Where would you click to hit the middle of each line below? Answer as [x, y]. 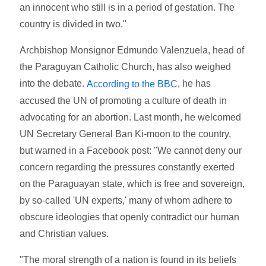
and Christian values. [64, 233]
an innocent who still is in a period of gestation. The [127, 7]
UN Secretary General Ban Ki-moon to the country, [126, 134]
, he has [194, 83]
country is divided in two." [73, 24]
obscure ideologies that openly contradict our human [130, 217]
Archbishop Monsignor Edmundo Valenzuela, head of [132, 50]
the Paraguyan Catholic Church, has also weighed [126, 66]
